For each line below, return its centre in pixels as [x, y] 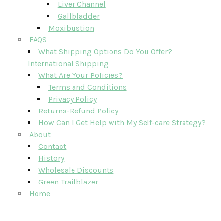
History [52, 158]
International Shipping [68, 63]
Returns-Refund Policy [79, 111]
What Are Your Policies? [81, 75]
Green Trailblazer [69, 182]
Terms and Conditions [87, 87]
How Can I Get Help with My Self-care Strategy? [122, 123]
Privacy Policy [72, 99]
